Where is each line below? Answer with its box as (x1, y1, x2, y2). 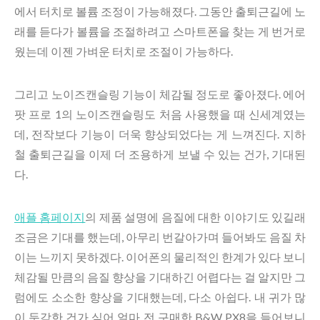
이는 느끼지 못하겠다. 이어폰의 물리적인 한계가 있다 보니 (14, 250, 306, 264)
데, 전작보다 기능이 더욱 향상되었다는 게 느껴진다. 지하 (14, 127, 306, 141)
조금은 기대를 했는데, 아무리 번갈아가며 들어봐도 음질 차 (14, 230, 306, 244)
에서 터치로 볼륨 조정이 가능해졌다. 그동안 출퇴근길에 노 (14, 4, 306, 18)
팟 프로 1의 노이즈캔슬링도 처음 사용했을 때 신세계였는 (14, 107, 306, 121)
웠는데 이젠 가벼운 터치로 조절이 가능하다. (14, 44, 233, 58)
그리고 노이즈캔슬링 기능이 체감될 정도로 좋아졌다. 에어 (14, 87, 306, 101)
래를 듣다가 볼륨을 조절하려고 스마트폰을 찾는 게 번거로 (14, 24, 306, 38)
